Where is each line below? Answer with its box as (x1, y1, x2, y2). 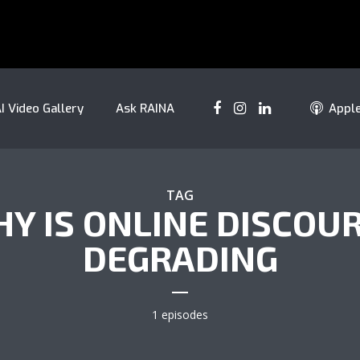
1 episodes (152, 307, 208, 322)
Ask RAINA (116, 100, 174, 117)
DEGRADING (82, 236, 278, 279)
